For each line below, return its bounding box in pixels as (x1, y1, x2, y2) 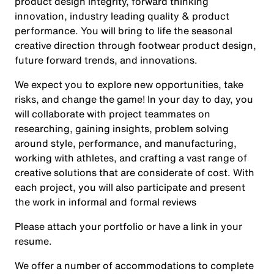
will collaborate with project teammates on (15, 106, 210, 121)
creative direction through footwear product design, (15, 38, 256, 53)
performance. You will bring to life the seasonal (15, 23, 232, 38)
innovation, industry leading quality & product (15, 9, 229, 23)
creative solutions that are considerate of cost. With (15, 165, 254, 180)
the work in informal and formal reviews (15, 194, 199, 209)
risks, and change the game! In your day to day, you (15, 92, 253, 106)
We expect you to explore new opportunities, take (15, 77, 243, 92)
